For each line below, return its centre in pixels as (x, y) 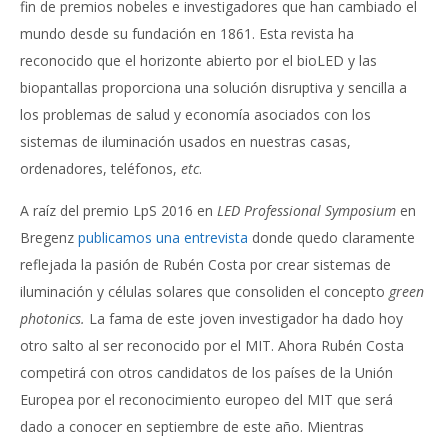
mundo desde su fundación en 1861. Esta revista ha (187, 33)
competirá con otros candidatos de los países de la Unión (206, 372)
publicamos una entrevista (165, 237)
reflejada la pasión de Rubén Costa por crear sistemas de (205, 264)
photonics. (54, 318)
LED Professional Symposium (306, 210)
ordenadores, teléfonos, (100, 168)
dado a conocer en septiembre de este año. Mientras (192, 426)
